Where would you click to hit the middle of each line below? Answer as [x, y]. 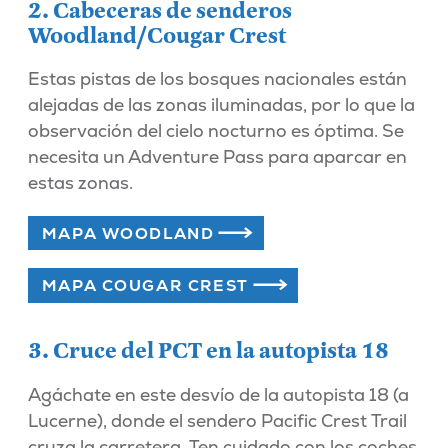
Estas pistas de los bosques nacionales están [217, 79]
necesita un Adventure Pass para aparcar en [217, 157]
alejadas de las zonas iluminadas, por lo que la [221, 105]
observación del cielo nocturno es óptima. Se [215, 131]
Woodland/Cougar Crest [156, 35]
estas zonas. [80, 183]
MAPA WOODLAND [128, 233]
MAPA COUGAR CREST [145, 285]
